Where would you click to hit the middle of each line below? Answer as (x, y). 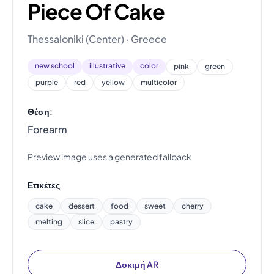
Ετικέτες (44, 185)
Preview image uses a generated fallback (109, 157)
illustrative (107, 66)
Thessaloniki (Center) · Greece (97, 39)
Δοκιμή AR (137, 265)
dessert (82, 206)
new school (55, 66)
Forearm (47, 130)
